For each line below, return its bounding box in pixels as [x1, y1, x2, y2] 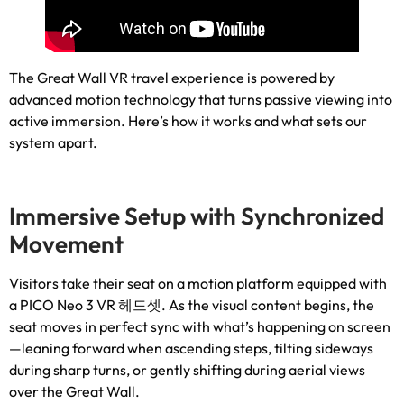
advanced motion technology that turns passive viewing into [9, 89, 392, 108]
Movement [9, 228, 124, 259]
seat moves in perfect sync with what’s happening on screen [9, 317, 390, 335]
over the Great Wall [9, 381, 135, 400]
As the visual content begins [169, 295, 346, 314]
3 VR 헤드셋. [83, 295, 169, 314]
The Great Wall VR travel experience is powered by [9, 68, 335, 87]
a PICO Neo [9, 295, 83, 314]
